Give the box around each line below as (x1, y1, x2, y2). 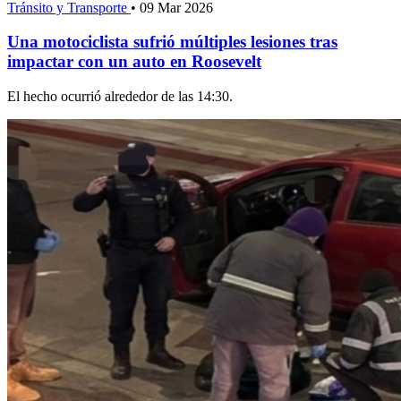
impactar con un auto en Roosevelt (7, 52, 261, 72)
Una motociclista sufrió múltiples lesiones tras (7, 32, 337, 52)
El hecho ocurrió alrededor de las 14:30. (7, 89, 233, 105)
